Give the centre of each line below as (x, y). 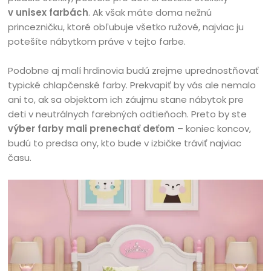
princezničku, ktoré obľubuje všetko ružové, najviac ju (126, 27)
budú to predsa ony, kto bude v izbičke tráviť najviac (125, 143)
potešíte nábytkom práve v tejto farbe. (97, 41)
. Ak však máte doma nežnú (150, 12)
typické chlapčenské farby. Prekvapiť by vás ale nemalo (132, 85)
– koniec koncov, (213, 129)
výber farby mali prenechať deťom (92, 129)
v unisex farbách (48, 12)
